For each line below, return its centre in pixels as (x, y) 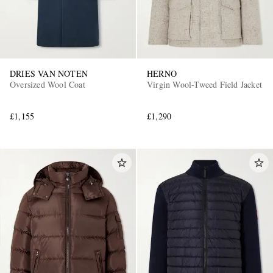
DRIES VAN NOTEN (49, 73)
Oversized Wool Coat (48, 84)
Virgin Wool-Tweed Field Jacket (205, 84)
